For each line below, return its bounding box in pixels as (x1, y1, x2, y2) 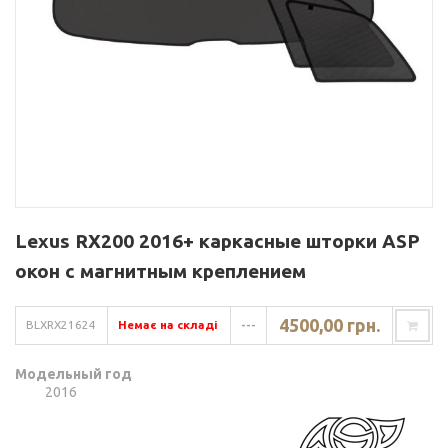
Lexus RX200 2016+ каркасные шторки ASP (15, 230, 420, 253)
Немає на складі (118, 318, 218, 332)
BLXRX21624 (26, 318, 96, 332)
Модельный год (15, 366, 132, 383)
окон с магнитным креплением (15, 260, 306, 283)
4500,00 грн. (279, 315, 380, 336)
